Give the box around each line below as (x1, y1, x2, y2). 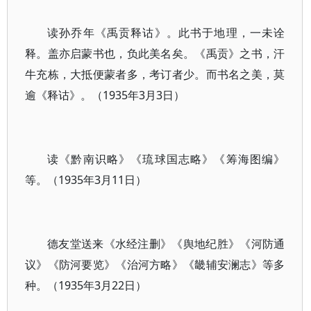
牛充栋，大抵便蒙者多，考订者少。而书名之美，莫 (25, 67, 285, 82)
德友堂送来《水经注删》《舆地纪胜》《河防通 (47, 236, 285, 251)
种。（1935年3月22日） (25, 278, 146, 293)
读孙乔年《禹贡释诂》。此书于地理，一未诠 (47, 25, 285, 40)
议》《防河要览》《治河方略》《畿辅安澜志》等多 (25, 257, 285, 272)
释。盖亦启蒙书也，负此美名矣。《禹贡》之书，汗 (25, 46, 285, 61)
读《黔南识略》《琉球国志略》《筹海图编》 (47, 151, 285, 167)
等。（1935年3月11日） (25, 172, 146, 187)
